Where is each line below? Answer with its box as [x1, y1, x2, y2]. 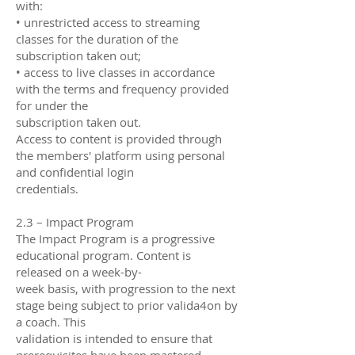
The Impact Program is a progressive [16, 230, 215, 246]
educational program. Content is [16, 246, 191, 263]
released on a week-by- [16, 263, 142, 280]
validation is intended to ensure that [16, 330, 212, 346]
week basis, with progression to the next [16, 280, 235, 296]
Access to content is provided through [16, 130, 222, 147]
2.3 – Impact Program [16, 213, 134, 230]
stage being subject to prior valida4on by [16, 296, 238, 313]
